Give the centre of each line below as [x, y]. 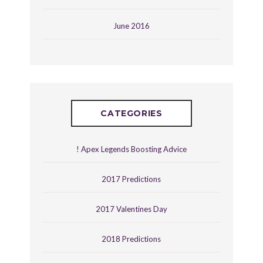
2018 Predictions [131, 239]
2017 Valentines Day [131, 209]
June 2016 [131, 26]
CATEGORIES [131, 114]
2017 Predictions [131, 179]
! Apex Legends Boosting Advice [131, 149]
